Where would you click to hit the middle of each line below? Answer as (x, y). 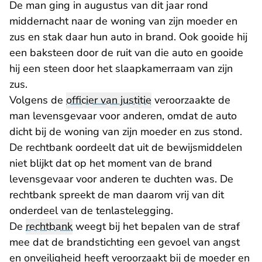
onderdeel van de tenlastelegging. (91, 211)
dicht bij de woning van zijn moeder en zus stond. (126, 132)
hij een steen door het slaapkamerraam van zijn (121, 68)
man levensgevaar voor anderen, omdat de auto (123, 116)
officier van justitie (109, 100)
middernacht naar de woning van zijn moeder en (123, 21)
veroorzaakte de (191, 100)
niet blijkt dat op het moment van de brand (111, 163)
